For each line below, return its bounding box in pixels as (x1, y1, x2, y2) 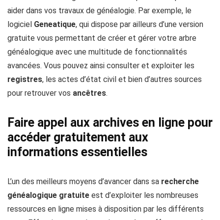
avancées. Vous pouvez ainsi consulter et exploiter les (7, 61, 194, 71)
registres (7, 75, 42, 84)
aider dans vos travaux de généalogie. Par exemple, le (7, 6, 192, 16)
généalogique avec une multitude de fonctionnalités (7, 47, 187, 57)
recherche (161, 177, 199, 187)
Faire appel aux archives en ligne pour (7, 115, 213, 130)
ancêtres (73, 88, 106, 98)
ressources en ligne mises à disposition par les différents (7, 204, 204, 214)
